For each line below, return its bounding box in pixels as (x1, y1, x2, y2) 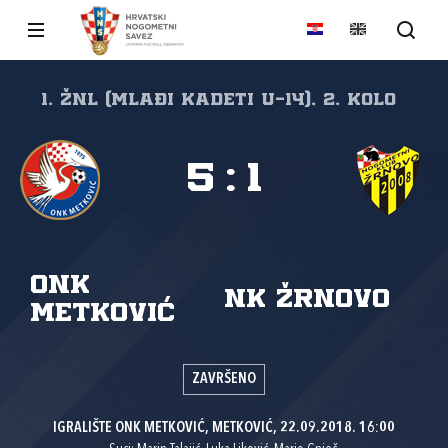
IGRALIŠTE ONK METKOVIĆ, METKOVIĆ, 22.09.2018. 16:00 (53, 421, 395, 436)
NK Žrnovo (224, 287, 390, 312)
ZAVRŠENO (192, 372, 256, 387)
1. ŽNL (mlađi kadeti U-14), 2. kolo (40, 92, 396, 108)
